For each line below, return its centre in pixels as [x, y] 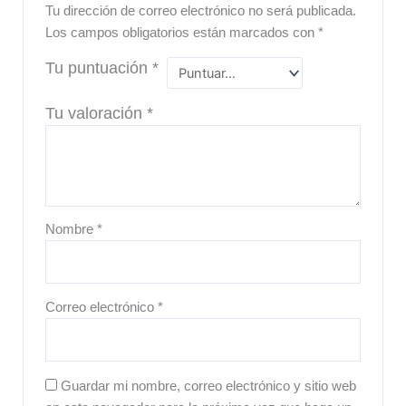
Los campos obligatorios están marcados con [182, 33]
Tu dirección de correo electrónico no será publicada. [201, 11]
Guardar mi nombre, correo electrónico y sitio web [209, 386]
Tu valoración [97, 113]
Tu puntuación [99, 68]
